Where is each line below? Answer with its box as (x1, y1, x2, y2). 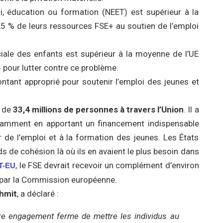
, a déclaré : (17, 189, 59, 199)
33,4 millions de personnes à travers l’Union (12, 105, 184, 114)
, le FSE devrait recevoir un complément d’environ (15, 160, 199, 170)
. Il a (184, 105, 199, 114)
